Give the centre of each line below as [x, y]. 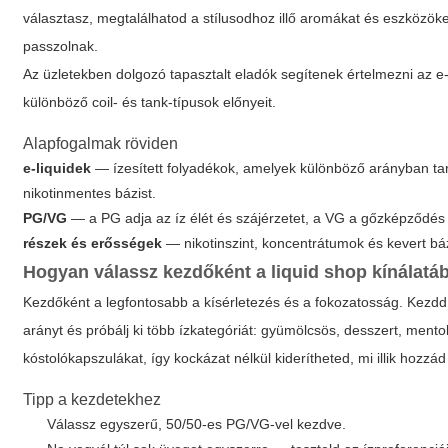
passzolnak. [61, 46]
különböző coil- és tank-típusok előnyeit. [150, 102]
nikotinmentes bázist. [90, 193]
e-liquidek [57, 168]
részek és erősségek [93, 243]
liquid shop [319, 272]
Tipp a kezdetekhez [92, 399]
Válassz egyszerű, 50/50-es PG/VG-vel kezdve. [197, 424]
